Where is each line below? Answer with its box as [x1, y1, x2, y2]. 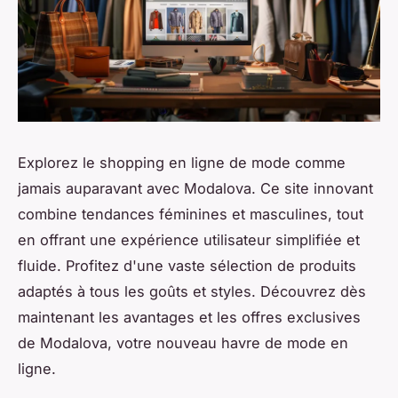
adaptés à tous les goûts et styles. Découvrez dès [18, 283, 366, 301]
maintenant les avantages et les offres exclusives [18, 308, 361, 327]
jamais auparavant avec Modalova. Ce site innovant [18, 179, 373, 198]
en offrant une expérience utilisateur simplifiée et [18, 231, 360, 250]
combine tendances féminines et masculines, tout [18, 205, 363, 224]
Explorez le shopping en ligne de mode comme [18, 154, 346, 172]
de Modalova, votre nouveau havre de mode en [18, 334, 348, 353]
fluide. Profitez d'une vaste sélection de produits [18, 257, 356, 275]
